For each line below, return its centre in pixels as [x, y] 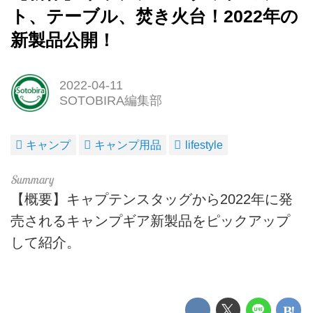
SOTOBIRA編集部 [110, 100]
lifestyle [204, 145]
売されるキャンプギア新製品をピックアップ [150, 220]
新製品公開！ [63, 40]
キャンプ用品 [128, 145]
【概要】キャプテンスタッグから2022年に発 [152, 199]
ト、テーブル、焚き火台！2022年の [154, 16]
